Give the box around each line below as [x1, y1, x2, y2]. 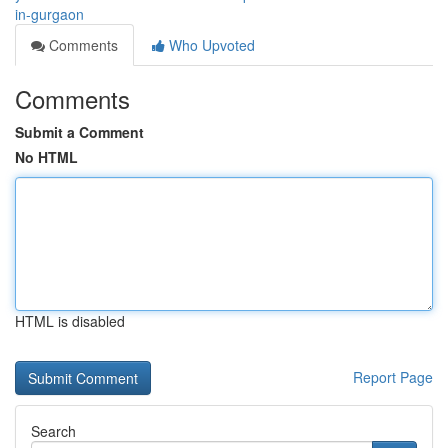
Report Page [353, 367, 433, 387]
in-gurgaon [15, 4, 84, 24]
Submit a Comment [15, 122, 144, 142]
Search [31, 421, 76, 441]
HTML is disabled [15, 311, 125, 331]
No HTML [15, 147, 78, 167]
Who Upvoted [165, 35, 255, 55]
